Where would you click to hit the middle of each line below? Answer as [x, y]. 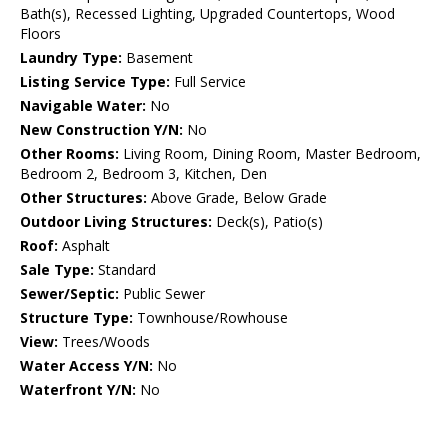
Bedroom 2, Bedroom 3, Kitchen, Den [143, 174]
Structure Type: [76, 318]
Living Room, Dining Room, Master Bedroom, [270, 154]
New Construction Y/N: [101, 130]
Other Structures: [83, 198]
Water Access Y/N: [86, 366]
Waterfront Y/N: [78, 390]
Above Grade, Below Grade [237, 198]
